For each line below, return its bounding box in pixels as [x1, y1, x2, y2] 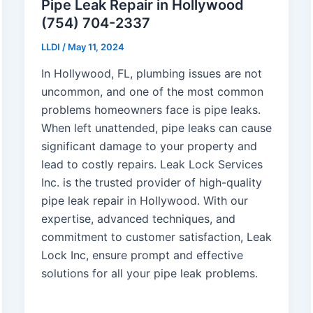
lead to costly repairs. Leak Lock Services [41, 157, 263, 172]
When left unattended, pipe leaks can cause [41, 121, 272, 136]
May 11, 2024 [67, 41, 124, 53]
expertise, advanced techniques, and [41, 212, 235, 226]
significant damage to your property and [41, 139, 257, 154]
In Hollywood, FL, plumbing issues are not [41, 66, 262, 81]
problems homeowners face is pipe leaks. [41, 103, 261, 117]
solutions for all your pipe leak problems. [41, 266, 258, 281]
